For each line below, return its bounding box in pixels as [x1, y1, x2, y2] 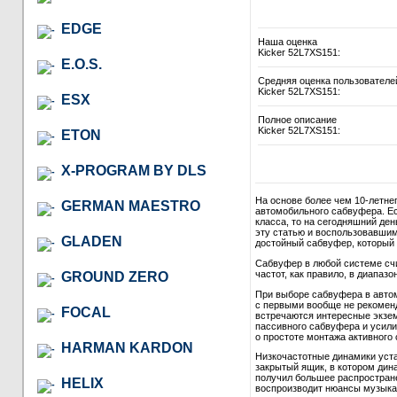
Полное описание [258, 114, 337, 126]
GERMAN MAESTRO [61, 198, 200, 214]
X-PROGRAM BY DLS [61, 162, 206, 178]
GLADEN [61, 233, 122, 249]
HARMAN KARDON [61, 339, 193, 355]
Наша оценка [258, 36, 317, 48]
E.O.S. [61, 56, 102, 72]
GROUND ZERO [61, 269, 168, 284]
